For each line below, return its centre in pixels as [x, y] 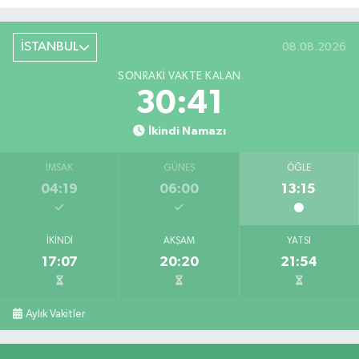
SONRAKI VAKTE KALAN [179, 76]
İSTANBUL [49, 47]
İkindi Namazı [187, 131]
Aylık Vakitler [56, 314]
